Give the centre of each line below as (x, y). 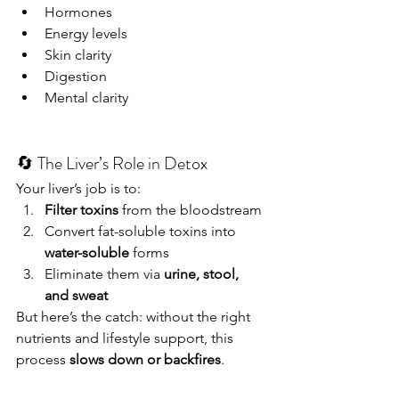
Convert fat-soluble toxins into (142, 231)
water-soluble (87, 252)
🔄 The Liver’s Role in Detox (112, 163)
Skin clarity (78, 55)
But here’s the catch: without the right (135, 317)
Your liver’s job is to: (78, 188)
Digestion (76, 76)
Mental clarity (86, 98)
